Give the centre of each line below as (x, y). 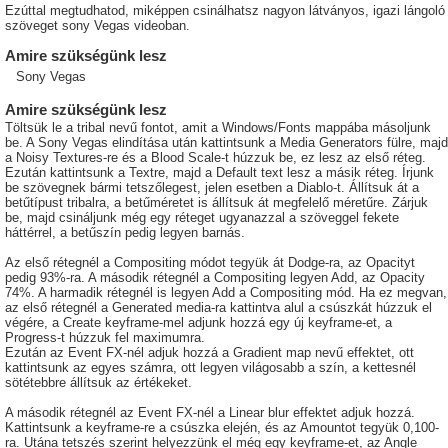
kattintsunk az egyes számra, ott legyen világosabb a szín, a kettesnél (210, 368)
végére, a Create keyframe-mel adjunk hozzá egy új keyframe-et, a (198, 323)
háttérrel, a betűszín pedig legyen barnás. (125, 233)
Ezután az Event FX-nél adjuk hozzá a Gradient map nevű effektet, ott (209, 353)
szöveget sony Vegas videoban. (97, 26)
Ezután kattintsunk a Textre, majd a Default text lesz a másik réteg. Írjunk (219, 173)
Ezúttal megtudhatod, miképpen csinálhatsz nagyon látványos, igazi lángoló (225, 11)
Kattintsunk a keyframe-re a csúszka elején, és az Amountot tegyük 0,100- (222, 428)
